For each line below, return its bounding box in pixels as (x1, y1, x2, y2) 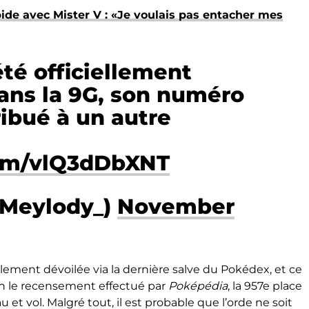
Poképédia (168, 279, 228, 292)
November (117, 194, 235, 219)
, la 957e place (228, 279, 302, 292)
